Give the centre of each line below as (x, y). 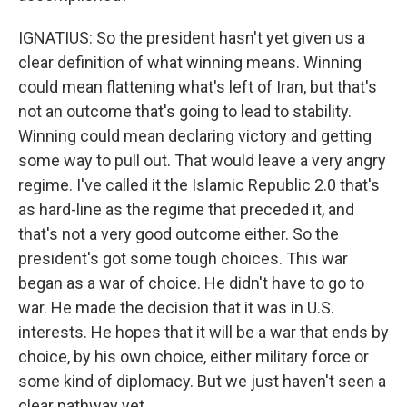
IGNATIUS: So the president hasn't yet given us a (192, 38)
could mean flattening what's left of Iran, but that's (198, 87)
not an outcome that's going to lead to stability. (185, 111)
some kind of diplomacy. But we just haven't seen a (202, 381)
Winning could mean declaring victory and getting (195, 136)
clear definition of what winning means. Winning (190, 62)
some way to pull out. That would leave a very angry (202, 160)
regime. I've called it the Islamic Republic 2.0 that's (199, 185)
